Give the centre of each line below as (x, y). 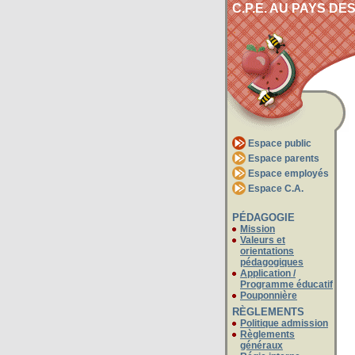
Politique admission (284, 323)
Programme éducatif (286, 284)
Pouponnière (269, 295)
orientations (267, 251)
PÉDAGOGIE (263, 217)
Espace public (280, 143)
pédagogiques (272, 262)
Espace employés (288, 174)
